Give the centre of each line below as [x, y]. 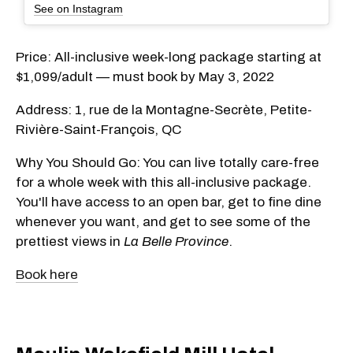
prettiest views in [70, 241]
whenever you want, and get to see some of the [163, 221]
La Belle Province [176, 241]
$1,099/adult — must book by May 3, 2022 [145, 76]
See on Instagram [78, 8]
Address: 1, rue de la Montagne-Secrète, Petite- [164, 110]
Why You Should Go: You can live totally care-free [167, 162]
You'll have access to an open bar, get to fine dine [169, 202]
